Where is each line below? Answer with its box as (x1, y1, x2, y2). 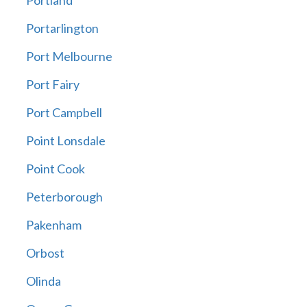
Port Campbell (25, 105, 102, 121)
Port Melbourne (25, 49, 112, 64)
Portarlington (25, 21, 99, 36)
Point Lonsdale (25, 133, 106, 149)
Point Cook (25, 161, 85, 177)
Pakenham (25, 217, 82, 233)
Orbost (25, 245, 64, 261)
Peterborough (25, 189, 103, 205)
